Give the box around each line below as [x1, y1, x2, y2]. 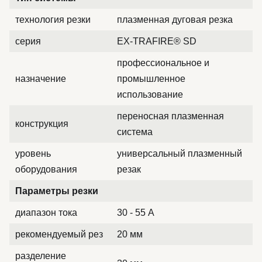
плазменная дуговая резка [117, 15, 233, 25]
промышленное [117, 74, 185, 84]
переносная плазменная [117, 111, 224, 121]
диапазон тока [15, 208, 77, 218]
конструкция [15, 119, 68, 129]
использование [117, 89, 183, 99]
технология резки [15, 15, 91, 25]
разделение [15, 251, 66, 261]
